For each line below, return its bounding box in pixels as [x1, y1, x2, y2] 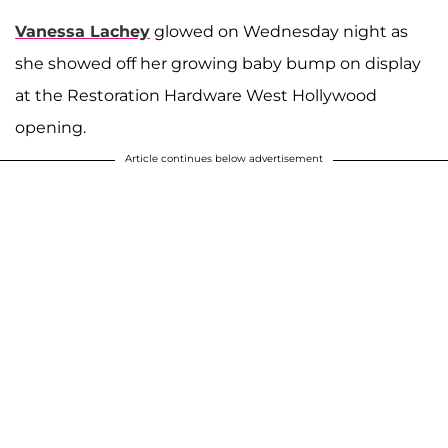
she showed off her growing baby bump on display [15, 53, 421, 73]
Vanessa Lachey [15, 21, 150, 41]
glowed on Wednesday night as [150, 21, 408, 41]
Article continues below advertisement [125, 151, 323, 165]
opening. [15, 117, 86, 137]
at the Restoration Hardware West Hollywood [15, 85, 377, 105]
